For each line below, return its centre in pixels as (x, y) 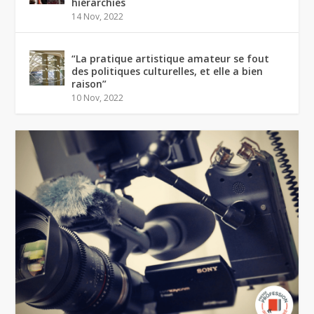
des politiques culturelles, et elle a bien (168, 71)
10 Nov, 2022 (98, 98)
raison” (89, 84)
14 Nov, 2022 (98, 16)
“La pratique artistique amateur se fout (171, 59)
